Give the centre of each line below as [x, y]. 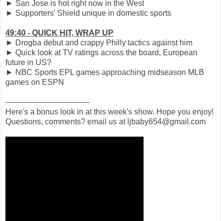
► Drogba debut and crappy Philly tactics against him [99, 43]
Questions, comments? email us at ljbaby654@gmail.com [106, 122]
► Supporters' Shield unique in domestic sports [88, 13]
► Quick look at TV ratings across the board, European [101, 53]
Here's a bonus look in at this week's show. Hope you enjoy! [110, 112]
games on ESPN [35, 82]
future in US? [28, 63]
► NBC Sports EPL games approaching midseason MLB [105, 73]
